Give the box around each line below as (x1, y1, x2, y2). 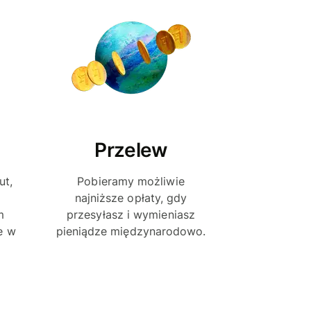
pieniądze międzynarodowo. (56, 224, 206, 238)
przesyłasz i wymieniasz (67, 207, 195, 221)
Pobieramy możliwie (77, 174, 185, 188)
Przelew (94, 137, 167, 162)
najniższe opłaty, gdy (74, 190, 187, 205)
